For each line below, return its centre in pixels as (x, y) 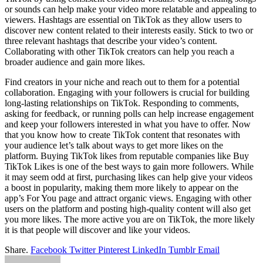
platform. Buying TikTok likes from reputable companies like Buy (127, 156)
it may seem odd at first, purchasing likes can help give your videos (129, 177)
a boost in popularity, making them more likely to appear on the (122, 187)
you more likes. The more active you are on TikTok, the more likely (130, 219)
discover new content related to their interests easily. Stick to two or (129, 30)
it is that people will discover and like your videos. (97, 230)
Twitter (82, 249)
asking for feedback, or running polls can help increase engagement (129, 113)
